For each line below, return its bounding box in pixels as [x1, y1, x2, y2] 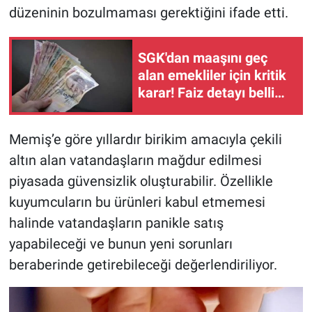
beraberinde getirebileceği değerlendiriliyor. [8, 256, 277, 273]
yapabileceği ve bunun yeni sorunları [8, 235, 233, 252]
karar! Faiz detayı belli [138, 84, 274, 102]
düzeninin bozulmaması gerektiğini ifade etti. [8, 3, 288, 21]
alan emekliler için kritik [138, 67, 286, 84]
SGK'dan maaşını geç [138, 49, 267, 67]
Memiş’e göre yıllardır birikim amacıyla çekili [8, 130, 282, 148]
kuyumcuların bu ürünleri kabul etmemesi [8, 193, 265, 210]
